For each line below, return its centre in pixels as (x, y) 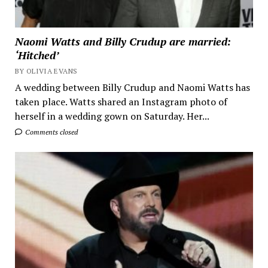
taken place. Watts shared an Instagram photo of (121, 101)
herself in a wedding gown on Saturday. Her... (112, 116)
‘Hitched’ (36, 55)
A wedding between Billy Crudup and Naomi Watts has (132, 87)
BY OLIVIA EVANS (46, 71)
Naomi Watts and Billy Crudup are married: (123, 41)
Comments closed (50, 132)
